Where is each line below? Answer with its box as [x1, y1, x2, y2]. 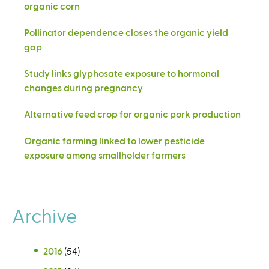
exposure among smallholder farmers [24, 148, 186, 160]
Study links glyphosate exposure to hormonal [24, 67, 219, 79]
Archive [12, 203, 77, 226]
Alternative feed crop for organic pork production [24, 107, 241, 119]
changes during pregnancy [24, 81, 143, 93]
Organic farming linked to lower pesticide [24, 134, 205, 146]
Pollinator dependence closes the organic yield [24, 26, 228, 38]
